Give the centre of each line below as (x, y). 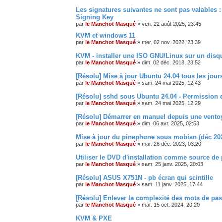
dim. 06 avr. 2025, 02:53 (170, 123)
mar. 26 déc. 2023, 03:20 (171, 143)
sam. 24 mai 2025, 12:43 (171, 83)
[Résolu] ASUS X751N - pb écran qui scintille (144, 177)
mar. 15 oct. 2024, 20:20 (171, 204)
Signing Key (95, 17)
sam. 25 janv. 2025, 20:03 (172, 164)
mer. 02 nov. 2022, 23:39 (171, 42)
